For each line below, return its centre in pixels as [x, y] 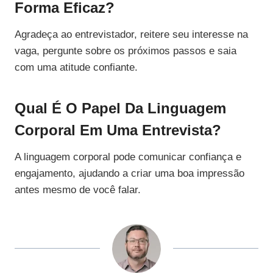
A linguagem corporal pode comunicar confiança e [128, 157]
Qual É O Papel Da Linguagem [120, 108]
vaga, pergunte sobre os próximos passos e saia [126, 51]
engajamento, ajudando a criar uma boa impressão [129, 174]
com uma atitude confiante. [76, 68]
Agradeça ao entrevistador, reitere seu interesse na [131, 35]
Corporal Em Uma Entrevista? [118, 130]
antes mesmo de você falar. [78, 190]
